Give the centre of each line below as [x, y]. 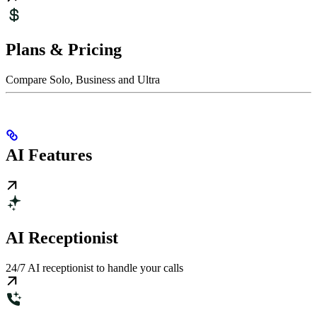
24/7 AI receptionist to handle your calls [94, 267]
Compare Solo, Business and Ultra [83, 79]
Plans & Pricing [64, 49]
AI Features [49, 155]
